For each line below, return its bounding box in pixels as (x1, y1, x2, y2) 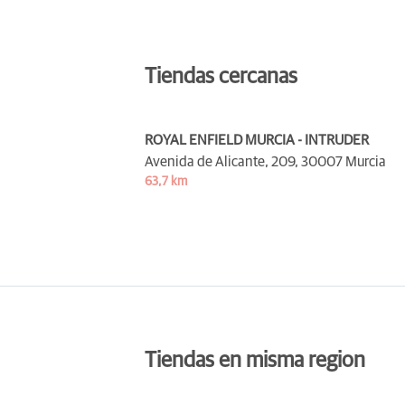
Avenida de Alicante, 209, (145, 154, 298, 169)
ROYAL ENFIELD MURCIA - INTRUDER (145, 132, 369, 147)
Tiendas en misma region (145, 349, 365, 372)
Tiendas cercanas (145, 65, 297, 88)
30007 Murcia (301, 154, 386, 169)
